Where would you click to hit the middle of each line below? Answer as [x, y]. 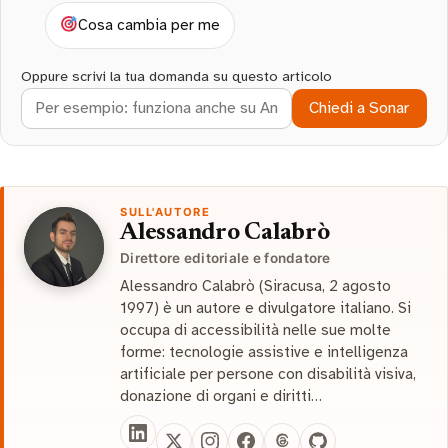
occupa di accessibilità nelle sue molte [255, 329]
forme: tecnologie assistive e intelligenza [264, 351]
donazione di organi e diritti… [221, 395]
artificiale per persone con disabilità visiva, [268, 373]
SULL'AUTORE [165, 211]
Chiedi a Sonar [359, 108]
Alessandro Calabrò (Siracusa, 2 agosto [255, 285]
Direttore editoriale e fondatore [225, 257]
